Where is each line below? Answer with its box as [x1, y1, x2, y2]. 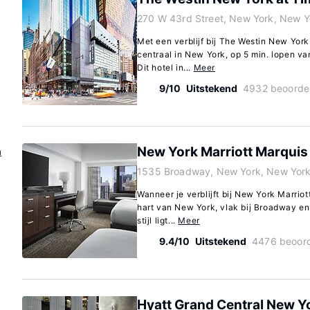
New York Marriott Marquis [137, 144, 308, 160]
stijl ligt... [137, 215, 179, 226]
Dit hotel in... [137, 62, 194, 73]
